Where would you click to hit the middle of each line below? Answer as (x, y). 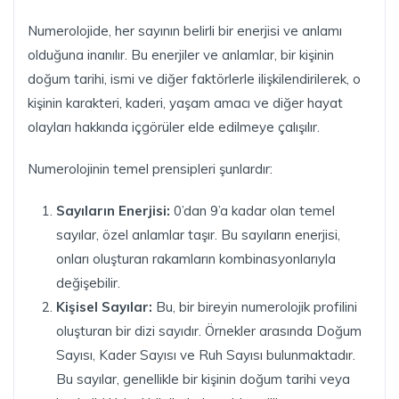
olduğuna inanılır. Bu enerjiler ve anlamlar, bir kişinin (181, 54)
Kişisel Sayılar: (104, 306)
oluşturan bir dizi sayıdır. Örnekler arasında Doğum (209, 330)
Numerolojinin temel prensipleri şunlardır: (150, 168)
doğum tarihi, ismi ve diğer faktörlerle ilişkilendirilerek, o (194, 78)
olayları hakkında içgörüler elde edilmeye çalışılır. (174, 126)
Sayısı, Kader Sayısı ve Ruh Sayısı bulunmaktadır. (206, 354)
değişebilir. (88, 282)
